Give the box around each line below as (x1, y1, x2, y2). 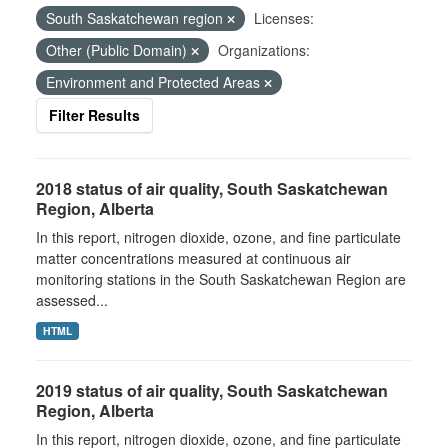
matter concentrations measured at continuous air (36, 248, 351, 268)
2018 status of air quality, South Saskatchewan (36, 177, 388, 200)
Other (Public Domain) (46, 40, 191, 60)
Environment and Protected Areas (46, 72, 264, 92)
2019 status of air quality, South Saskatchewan (36, 379, 388, 402)
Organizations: (218, 40, 310, 60)
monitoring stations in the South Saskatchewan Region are (36, 269, 406, 289)
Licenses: (254, 8, 314, 28)
